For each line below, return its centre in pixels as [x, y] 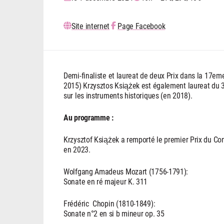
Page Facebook [141, 26]
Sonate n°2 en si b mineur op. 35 [114, 213]
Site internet [91, 26]
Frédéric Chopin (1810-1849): [109, 203]
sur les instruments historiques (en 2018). [128, 95]
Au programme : [88, 117]
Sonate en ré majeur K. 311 [106, 181]
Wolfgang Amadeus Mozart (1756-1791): [126, 171]
